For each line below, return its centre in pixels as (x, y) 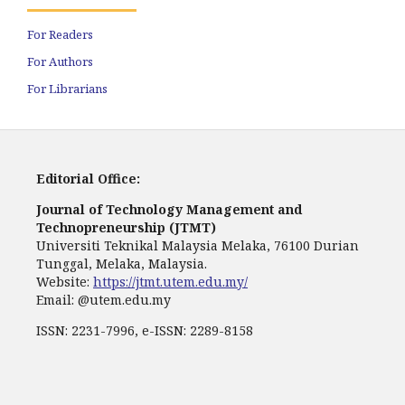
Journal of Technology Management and (169, 209)
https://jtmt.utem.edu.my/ (170, 282)
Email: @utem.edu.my (104, 300)
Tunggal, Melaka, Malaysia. (122, 264)
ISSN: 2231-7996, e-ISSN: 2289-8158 (145, 330)
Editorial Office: (88, 179)
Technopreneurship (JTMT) (126, 227)
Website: (65, 282)
